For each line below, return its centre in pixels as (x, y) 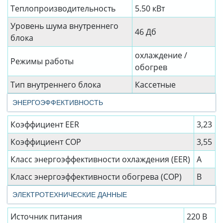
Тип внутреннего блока (56, 85)
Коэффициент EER (45, 125)
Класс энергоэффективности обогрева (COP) (96, 177)
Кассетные (155, 85)
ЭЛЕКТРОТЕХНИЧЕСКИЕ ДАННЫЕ (70, 195)
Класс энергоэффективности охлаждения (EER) (100, 160)
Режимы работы (42, 61)
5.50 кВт (150, 9)
